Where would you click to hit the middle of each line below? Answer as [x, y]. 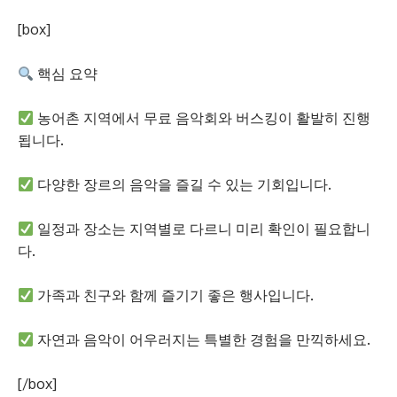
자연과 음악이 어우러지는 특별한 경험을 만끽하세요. [202, 339]
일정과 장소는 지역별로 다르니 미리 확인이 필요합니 [202, 229]
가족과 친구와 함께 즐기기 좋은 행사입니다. [174, 295]
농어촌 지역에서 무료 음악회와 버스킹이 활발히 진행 [202, 118]
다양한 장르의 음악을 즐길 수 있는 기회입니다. [183, 184]
